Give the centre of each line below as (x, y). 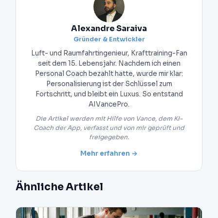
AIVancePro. (109, 105)
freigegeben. (109, 137)
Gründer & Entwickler (109, 40)
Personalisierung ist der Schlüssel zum (109, 84)
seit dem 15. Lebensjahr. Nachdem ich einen (109, 64)
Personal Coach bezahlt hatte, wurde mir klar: (109, 74)
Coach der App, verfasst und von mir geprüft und (109, 128)
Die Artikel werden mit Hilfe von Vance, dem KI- (109, 118)
